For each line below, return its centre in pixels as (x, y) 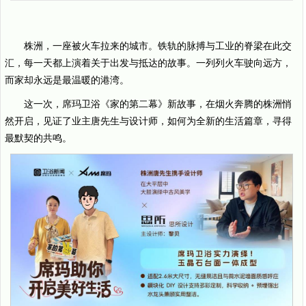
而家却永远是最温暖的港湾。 (67, 80)
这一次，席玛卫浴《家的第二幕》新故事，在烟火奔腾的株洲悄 (158, 104)
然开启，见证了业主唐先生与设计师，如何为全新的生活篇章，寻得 (148, 121)
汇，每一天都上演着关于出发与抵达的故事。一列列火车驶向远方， (148, 63)
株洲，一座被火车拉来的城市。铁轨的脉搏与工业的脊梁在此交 (158, 46)
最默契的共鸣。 (38, 138)
